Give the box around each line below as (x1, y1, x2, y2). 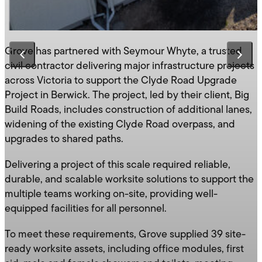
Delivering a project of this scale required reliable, (5, 160, 230, 171)
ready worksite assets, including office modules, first (5, 244, 244, 256)
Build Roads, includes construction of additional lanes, (5, 104, 252, 116)
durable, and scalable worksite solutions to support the (5, 174, 254, 186)
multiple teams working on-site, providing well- (5, 189, 218, 201)
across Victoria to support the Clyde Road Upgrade (5, 75, 237, 87)
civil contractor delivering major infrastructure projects (5, 60, 254, 72)
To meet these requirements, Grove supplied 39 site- (5, 229, 246, 241)
